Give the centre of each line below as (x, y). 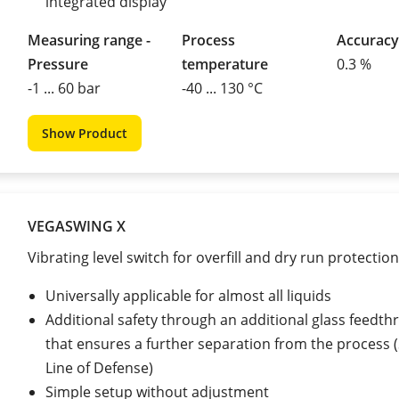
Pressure (58, 64)
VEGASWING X (77, 226)
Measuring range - (89, 40)
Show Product (85, 133)
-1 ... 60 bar (64, 88)
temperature (225, 64)
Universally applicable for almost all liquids (188, 295)
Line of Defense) (99, 367)
